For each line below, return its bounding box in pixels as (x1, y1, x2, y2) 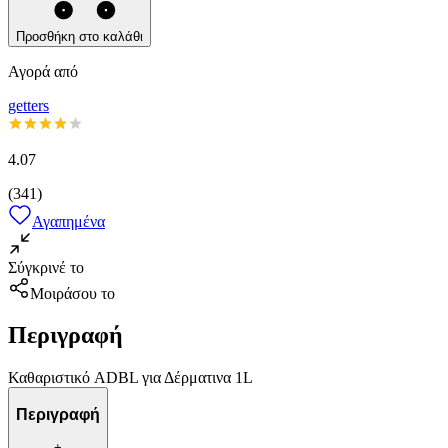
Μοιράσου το (30, 284, 115, 302)
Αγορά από (8, 62, 78, 80)
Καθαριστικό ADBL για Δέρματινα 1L (8, 369, 253, 387)
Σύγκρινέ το (8, 258, 84, 276)
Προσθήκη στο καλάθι (16, 28, 143, 44)
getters (8, 96, 49, 114)
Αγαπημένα (32, 212, 105, 230)
